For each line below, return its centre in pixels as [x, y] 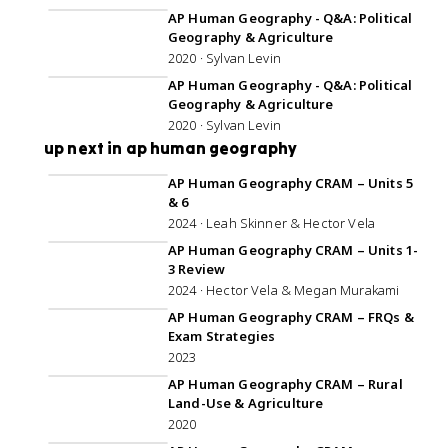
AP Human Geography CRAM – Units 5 [290, 183]
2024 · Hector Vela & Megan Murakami [284, 290]
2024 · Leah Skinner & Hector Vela [271, 223]
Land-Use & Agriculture [246, 403]
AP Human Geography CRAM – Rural [285, 384]
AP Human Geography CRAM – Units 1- [293, 250]
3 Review [197, 269]
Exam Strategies [222, 336]
